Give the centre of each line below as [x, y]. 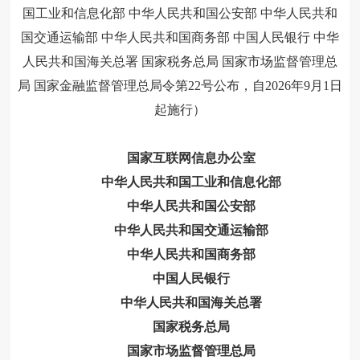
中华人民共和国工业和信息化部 [191, 182]
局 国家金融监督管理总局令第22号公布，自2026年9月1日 [180, 86]
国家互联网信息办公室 [191, 158]
